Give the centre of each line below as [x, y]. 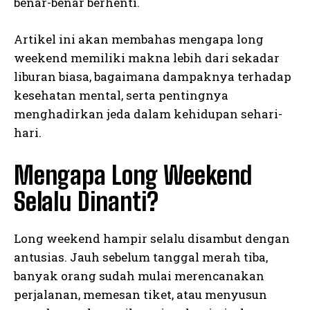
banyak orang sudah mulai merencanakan [139, 276]
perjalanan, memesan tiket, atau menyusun [140, 295]
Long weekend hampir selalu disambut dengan [152, 239]
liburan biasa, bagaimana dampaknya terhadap [153, 77]
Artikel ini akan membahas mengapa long [139, 39]
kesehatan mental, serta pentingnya [121, 95]
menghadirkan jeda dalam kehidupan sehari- [148, 114]
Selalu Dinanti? [86, 202]
